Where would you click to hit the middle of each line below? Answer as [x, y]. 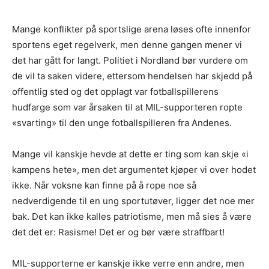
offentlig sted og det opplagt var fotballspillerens [115, 91]
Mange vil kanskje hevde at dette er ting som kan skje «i [130, 154]
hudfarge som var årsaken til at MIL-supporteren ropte [127, 107]
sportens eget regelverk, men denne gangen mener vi [127, 44]
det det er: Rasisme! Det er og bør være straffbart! [118, 232]
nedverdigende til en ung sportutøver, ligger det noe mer [133, 201]
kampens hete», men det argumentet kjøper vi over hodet [134, 169]
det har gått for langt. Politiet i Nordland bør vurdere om [130, 60]
